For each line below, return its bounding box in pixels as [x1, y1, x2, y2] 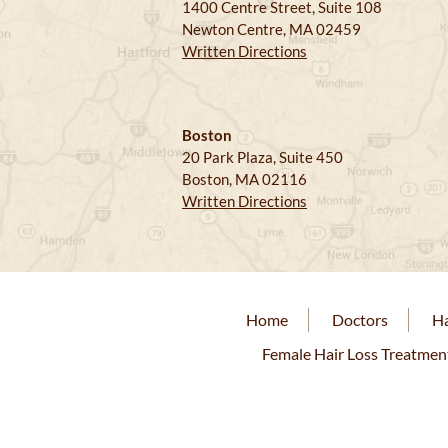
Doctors [332, 310, 388, 330]
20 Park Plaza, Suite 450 [182, 148, 343, 167]
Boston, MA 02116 [182, 170, 307, 189]
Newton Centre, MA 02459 [182, 20, 361, 39]
